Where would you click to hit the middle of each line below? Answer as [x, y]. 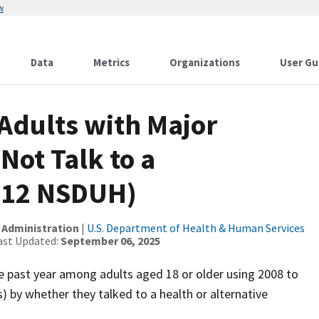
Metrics [111, 62]
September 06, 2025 [110, 241]
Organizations [205, 62]
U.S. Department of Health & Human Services [196, 228]
